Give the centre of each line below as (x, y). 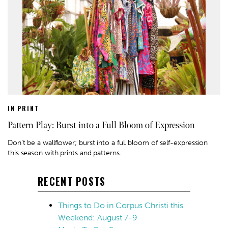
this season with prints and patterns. (64, 153)
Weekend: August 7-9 (98, 217)
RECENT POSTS (72, 181)
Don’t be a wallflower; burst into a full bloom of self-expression (108, 142)
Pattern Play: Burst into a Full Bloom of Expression (101, 125)
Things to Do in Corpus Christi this (121, 205)
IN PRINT (23, 108)
